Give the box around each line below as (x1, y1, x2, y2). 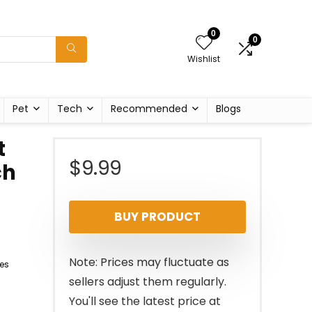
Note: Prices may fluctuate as (69, 254, 229, 270)
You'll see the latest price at (69, 293, 221, 309)
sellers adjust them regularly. (69, 274, 226, 290)
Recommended (111, 102, 187, 116)
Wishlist (187, 53, 220, 65)
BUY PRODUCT (114, 208, 201, 225)
